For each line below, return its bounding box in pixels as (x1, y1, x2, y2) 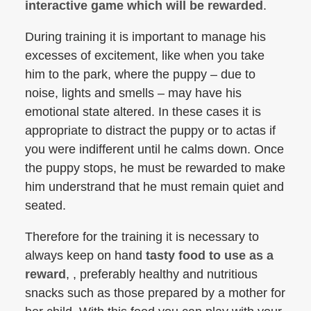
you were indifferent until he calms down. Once (25, 142, 284, 156)
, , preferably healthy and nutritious (66, 267, 258, 281)
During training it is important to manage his (25, 30, 266, 44)
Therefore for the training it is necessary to (25, 230, 259, 244)
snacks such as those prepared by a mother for (25, 286, 285, 300)
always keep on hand (25, 249, 146, 262)
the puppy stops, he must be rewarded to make (25, 161, 285, 175)
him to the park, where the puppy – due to (25, 67, 255, 81)
